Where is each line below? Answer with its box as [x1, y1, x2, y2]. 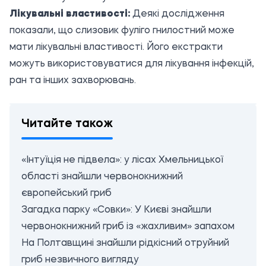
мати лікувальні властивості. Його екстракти [9, 43, 223, 52]
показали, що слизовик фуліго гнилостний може [9, 26, 235, 36]
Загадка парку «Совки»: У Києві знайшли [21, 205, 211, 215]
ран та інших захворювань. [9, 76, 136, 85]
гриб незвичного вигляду [21, 255, 139, 265]
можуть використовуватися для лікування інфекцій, [9, 59, 254, 69]
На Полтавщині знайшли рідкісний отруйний [21, 239, 229, 248]
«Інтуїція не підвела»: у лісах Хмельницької [21, 156, 223, 165]
